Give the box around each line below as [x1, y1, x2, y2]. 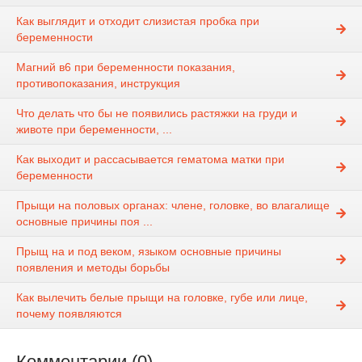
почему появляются [16, 307, 122, 321]
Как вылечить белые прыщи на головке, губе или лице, [16, 291, 308, 305]
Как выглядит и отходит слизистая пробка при [16, 15, 259, 28]
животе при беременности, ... [16, 123, 172, 137]
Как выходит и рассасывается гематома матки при [16, 153, 284, 166]
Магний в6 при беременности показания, [16, 61, 235, 74]
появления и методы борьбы [16, 261, 170, 275]
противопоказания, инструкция [16, 77, 180, 90]
